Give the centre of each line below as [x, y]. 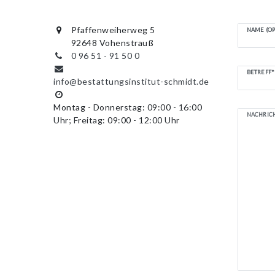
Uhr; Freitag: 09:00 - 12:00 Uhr [117, 120]
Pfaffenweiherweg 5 [113, 29]
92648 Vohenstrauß [112, 42]
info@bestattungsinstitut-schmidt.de [131, 81]
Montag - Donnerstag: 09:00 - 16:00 [128, 107]
